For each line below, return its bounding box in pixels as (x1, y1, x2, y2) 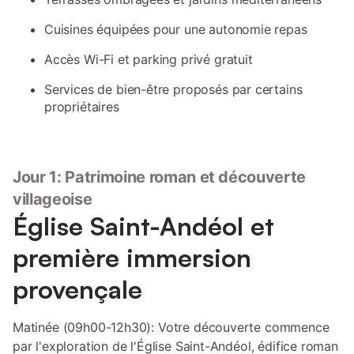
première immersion (13, 242, 251, 273)
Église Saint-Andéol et (13, 210, 274, 242)
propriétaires (44, 99, 119, 115)
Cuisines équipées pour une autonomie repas (44, 21, 307, 37)
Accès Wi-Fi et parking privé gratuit (44, 51, 253, 67)
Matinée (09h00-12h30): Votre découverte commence (13, 319, 330, 335)
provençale (13, 273, 142, 305)
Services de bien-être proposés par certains (44, 81, 303, 97)
